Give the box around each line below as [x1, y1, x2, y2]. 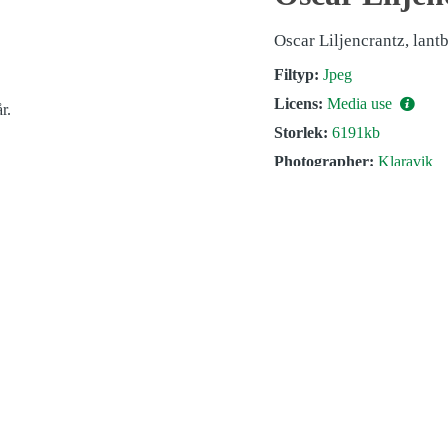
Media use [327, 94, 396, 112]
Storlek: [274, 123, 328, 141]
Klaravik [378, 152, 433, 170]
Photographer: [274, 152, 374, 170]
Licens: [274, 94, 323, 112]
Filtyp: [274, 65, 319, 83]
